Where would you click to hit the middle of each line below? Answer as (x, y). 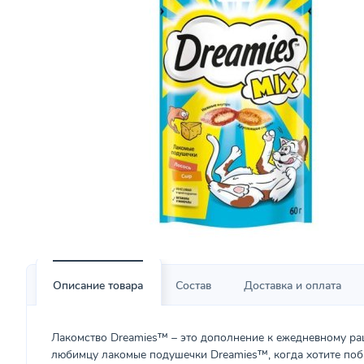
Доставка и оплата (292, 286)
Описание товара (98, 286)
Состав (193, 286)
